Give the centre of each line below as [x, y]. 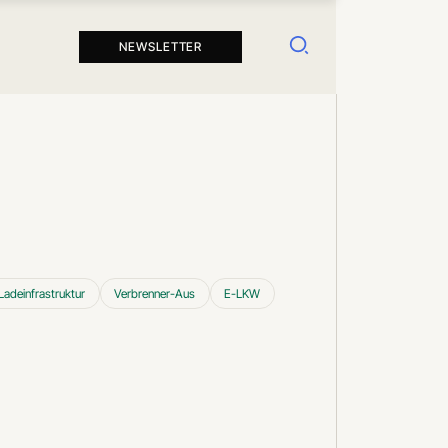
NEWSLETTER [160, 47]
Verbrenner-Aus [155, 294]
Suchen [326, 43]
